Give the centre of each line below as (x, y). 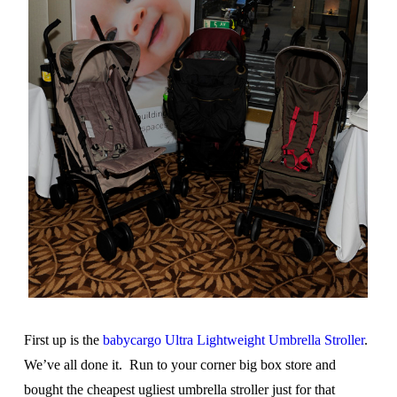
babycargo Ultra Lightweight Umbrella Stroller (233, 340)
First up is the (63, 340)
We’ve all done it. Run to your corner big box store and (179, 365)
